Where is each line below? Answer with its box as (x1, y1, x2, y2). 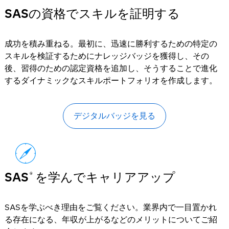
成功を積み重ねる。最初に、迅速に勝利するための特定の (4, 39, 217, 49)
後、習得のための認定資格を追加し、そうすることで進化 (4, 63, 217, 73)
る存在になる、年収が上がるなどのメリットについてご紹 (4, 215, 217, 224)
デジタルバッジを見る (73, 111, 155, 121)
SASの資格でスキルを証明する (4, 6, 180, 21)
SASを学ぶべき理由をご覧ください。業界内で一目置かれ (4, 202, 217, 212)
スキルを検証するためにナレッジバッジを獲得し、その (4, 51, 209, 61)
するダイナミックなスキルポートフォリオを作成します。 (4, 76, 217, 85)
